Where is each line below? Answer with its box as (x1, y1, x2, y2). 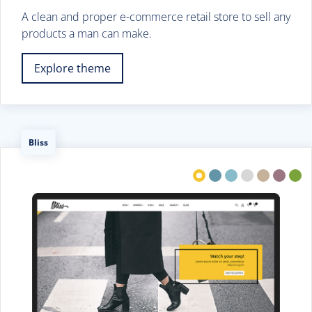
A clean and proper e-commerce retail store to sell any (22, 8, 290, 24)
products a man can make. (22, 25, 152, 41)
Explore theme (34, 60, 111, 76)
